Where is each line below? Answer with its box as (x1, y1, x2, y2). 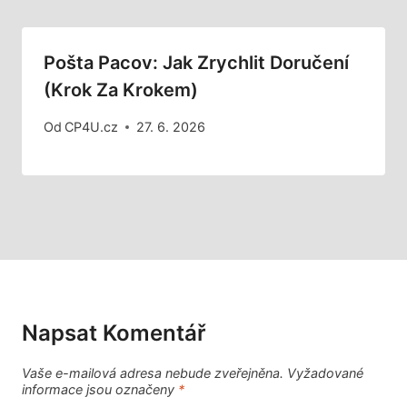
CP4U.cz (65, 119, 119, 135)
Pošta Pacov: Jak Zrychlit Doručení (44, 52, 349, 74)
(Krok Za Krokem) (44, 79, 198, 102)
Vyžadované (287, 365, 363, 382)
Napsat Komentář (22, 320, 206, 347)
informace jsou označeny (22, 382, 178, 398)
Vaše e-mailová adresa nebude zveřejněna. (22, 365, 283, 382)
